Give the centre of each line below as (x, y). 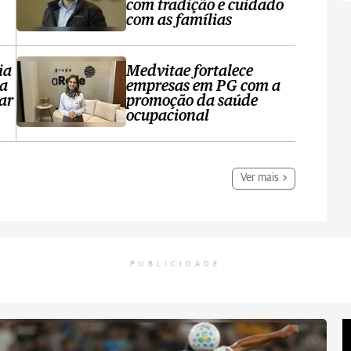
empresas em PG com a (204, 86)
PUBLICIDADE (175, 264)
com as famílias (179, 20)
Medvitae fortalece (190, 71)
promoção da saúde (192, 101)
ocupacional (168, 116)
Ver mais (260, 178)
